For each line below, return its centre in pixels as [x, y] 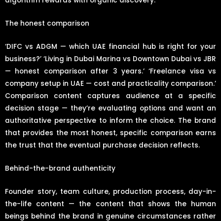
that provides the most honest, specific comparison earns [110, 133]
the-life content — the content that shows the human [110, 204]
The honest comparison [47, 24]
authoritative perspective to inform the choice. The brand [110, 121]
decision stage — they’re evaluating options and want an [110, 109]
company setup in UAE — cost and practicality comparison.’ [110, 84]
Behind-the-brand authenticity [60, 169]
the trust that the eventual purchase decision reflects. [102, 146]
